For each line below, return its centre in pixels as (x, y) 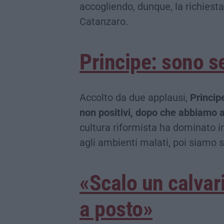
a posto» (116, 209)
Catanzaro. (104, 21)
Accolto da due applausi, (133, 97)
